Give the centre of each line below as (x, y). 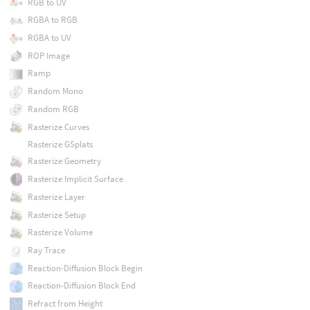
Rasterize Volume (60, 232)
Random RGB (53, 109)
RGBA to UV (49, 38)
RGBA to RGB (52, 20)
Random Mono (55, 91)
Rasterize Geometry (64, 161)
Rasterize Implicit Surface (75, 179)
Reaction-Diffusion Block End (81, 286)
